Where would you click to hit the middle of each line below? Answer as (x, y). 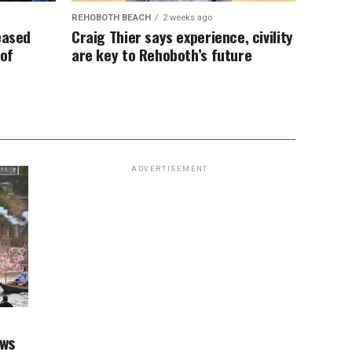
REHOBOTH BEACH (111, 18)
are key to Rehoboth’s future (162, 55)
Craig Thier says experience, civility (182, 37)
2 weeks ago (187, 18)
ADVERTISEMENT (170, 169)
